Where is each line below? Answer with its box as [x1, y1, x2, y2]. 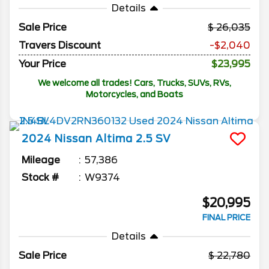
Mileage [22, 154, 60, 166]
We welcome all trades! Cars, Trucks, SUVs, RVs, [38, 78, 231, 88]
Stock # [22, 172, 59, 184]
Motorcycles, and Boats [86, 89, 183, 100]
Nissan [55, 133, 92, 145]
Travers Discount [19, 40, 101, 52]
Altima [95, 133, 133, 145]
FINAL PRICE [202, 213, 250, 223]
